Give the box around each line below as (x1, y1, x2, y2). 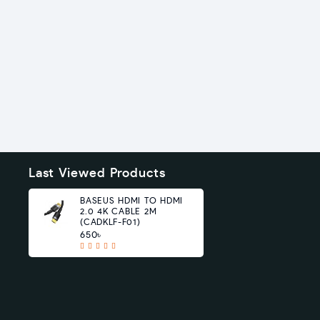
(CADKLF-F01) (80, 218, 141, 226)
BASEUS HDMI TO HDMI (80, 196, 184, 205)
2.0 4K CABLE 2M (80, 207, 157, 216)
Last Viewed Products (29, 167, 166, 180)
